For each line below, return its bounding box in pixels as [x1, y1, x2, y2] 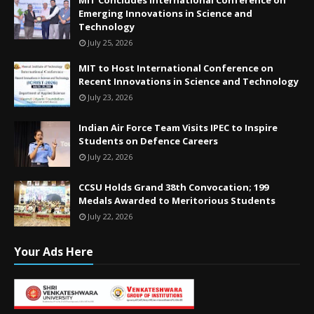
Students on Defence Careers [78, 134, 218, 147]
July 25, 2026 [88, 36, 132, 48]
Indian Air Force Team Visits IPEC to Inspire [78, 121, 278, 134]
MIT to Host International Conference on [78, 61, 273, 74]
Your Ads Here [14, 243, 93, 259]
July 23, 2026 [88, 91, 132, 102]
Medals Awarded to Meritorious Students [78, 193, 275, 207]
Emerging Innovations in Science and [78, 6, 252, 20]
